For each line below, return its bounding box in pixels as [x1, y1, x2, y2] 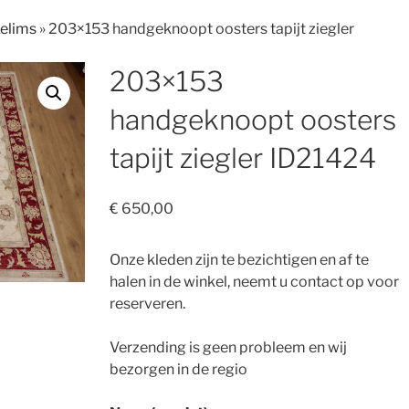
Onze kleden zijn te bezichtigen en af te [109, 250, 369, 268]
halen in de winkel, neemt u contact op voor [109, 272, 399, 290]
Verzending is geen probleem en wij [109, 338, 347, 356]
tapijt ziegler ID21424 [109, 142, 376, 174]
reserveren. [109, 294, 185, 312]
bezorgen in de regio [109, 360, 247, 378]
